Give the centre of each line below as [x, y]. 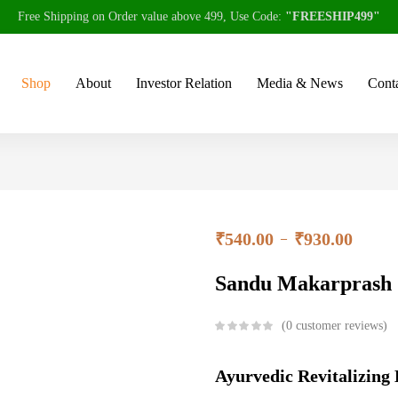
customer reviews [338, 326]
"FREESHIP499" [333, 16]
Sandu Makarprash [303, 283]
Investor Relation [184, 83]
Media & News [300, 83]
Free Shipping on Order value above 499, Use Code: [151, 16]
